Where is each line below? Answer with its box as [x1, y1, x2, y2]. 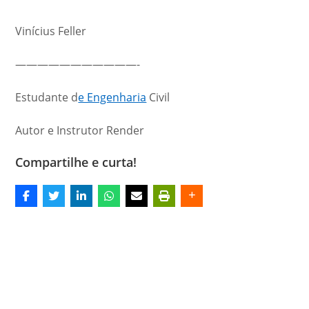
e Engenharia [78, 89, 147, 105]
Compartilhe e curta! [15, 153, 137, 170]
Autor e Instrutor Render [15, 122, 145, 138]
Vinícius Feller [15, 23, 87, 39]
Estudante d [15, 89, 79, 105]
